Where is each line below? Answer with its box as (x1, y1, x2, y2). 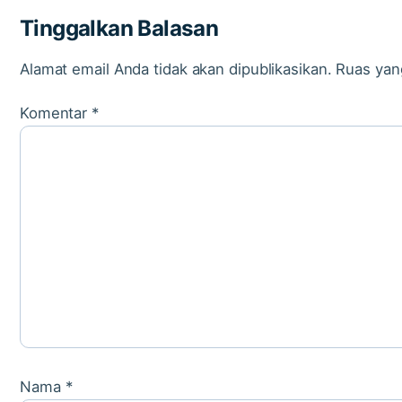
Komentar (20, 104, 92, 123)
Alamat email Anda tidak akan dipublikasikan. (20, 60, 332, 79)
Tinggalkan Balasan (20, 15, 219, 42)
